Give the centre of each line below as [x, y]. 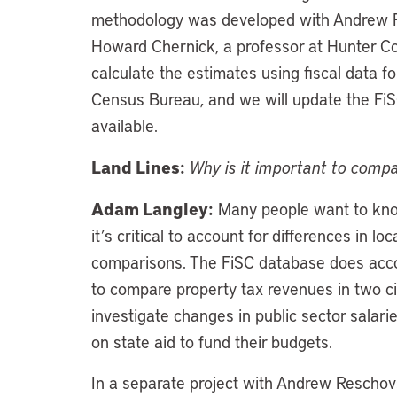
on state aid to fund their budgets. [212, 342]
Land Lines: [138, 167]
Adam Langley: [152, 208]
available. [125, 125]
